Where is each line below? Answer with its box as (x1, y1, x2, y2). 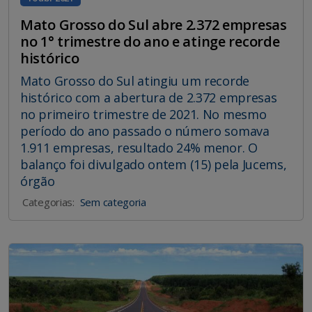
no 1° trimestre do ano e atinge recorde (20, 31, 280, 51)
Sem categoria (79, 194, 146, 209)
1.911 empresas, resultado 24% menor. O (20, 139, 258, 156)
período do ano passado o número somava (20, 122, 270, 139)
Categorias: (22, 194, 75, 209)
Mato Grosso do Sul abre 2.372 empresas (20, 15, 287, 34)
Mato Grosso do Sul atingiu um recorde (20, 72, 249, 89)
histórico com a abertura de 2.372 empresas (20, 88, 277, 106)
